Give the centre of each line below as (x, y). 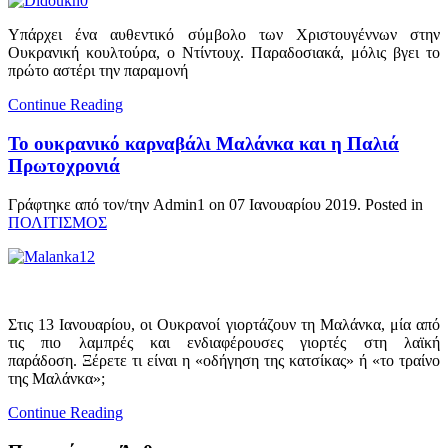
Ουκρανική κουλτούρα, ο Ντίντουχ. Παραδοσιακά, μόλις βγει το (224, 53)
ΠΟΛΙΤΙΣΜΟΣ (57, 222)
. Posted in (390, 204)
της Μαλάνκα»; (58, 378)
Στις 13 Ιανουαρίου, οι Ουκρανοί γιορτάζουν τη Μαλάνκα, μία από (224, 324)
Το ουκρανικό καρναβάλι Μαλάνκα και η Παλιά (203, 144)
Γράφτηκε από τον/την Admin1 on (118, 204)
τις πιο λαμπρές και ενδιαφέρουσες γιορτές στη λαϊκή (224, 342)
